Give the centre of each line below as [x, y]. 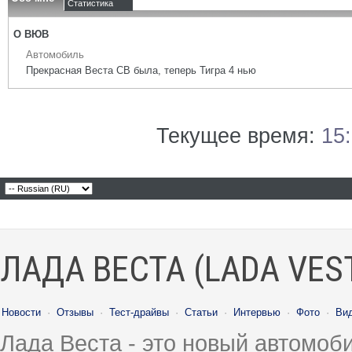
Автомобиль [55, 55]
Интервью [257, 312]
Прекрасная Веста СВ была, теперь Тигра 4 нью [141, 70]
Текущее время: [239, 136]
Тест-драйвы [139, 312]
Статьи [201, 312]
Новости [21, 312]
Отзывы [75, 312]
